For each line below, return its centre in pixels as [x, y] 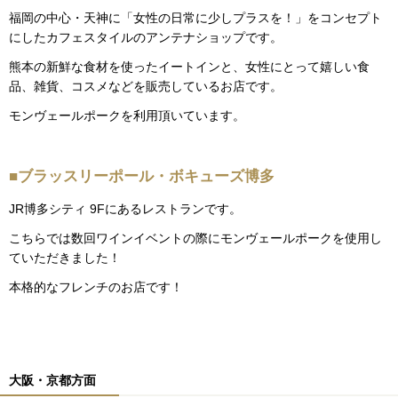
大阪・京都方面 [52, 380]
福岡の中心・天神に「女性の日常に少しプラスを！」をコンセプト [195, 17]
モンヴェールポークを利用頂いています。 [127, 116]
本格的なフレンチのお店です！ [96, 287]
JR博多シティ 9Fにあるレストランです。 [125, 208]
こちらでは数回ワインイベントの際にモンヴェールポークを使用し [195, 238]
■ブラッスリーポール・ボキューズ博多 [142, 177]
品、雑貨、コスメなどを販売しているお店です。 [146, 86]
